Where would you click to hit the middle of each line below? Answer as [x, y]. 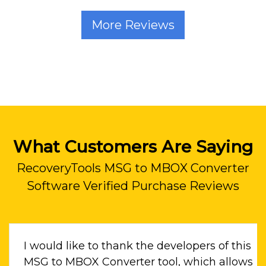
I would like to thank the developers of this [137, 246]
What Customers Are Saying [133, 147]
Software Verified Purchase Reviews [133, 186]
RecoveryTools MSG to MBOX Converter [133, 168]
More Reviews [133, 25]
